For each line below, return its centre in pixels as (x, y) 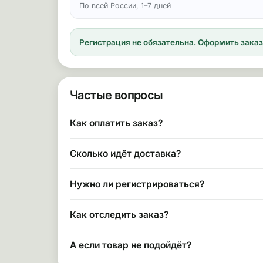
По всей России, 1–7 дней (125, 6)
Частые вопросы (117, 95)
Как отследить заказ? (119, 215)
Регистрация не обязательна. (138, 42)
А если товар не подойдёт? (131, 245)
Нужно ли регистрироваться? (137, 184)
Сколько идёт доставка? (125, 154)
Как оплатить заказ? (116, 123)
